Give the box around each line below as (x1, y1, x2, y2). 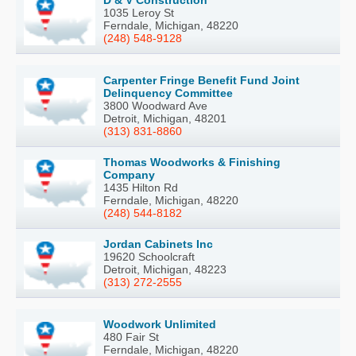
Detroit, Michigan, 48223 (103, 263, 226, 276)
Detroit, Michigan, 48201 (103, 112, 226, 125)
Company (103, 168, 155, 181)
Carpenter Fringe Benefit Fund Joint (103, 74, 300, 87)
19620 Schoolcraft (103, 250, 195, 263)
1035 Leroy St (103, 6, 174, 19)
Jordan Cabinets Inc (103, 238, 213, 250)
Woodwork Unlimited (103, 318, 216, 331)
